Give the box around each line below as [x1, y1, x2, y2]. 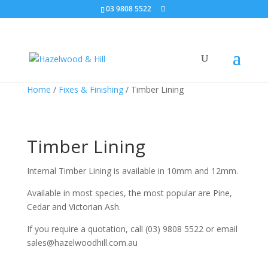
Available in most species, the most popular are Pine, [26, 187, 232, 199]
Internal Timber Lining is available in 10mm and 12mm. [26, 165, 238, 176]
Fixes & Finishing [58, 84, 123, 95]
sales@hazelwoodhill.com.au [26, 237, 138, 248]
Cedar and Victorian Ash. [26, 201, 121, 212]
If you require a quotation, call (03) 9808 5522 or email [26, 223, 237, 234]
